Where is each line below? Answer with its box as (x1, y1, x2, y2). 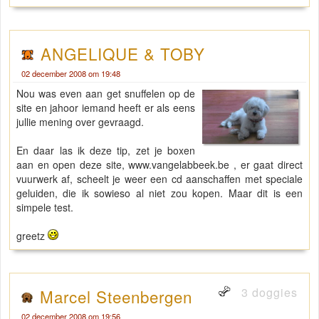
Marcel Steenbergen (40, 285, 192, 308)
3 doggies (238, 284, 298, 301)
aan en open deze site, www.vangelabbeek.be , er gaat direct (16, 157, 303, 172)
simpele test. (16, 200, 73, 215)
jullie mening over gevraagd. (16, 115, 144, 130)
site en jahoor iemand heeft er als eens (16, 100, 196, 115)
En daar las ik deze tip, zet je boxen (16, 143, 196, 158)
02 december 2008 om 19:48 (21, 68, 120, 80)
